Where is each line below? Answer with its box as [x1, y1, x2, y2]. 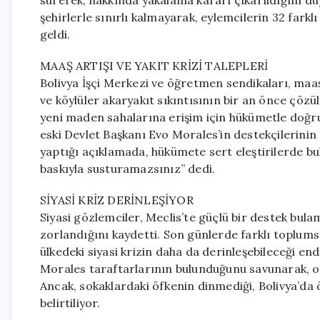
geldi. [40, 27, 71, 41]
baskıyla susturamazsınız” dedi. [40, 161, 216, 176]
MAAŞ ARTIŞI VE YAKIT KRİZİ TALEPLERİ [40, 59, 269, 73]
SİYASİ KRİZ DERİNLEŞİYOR [40, 193, 194, 207]
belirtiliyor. [40, 296, 101, 310]
